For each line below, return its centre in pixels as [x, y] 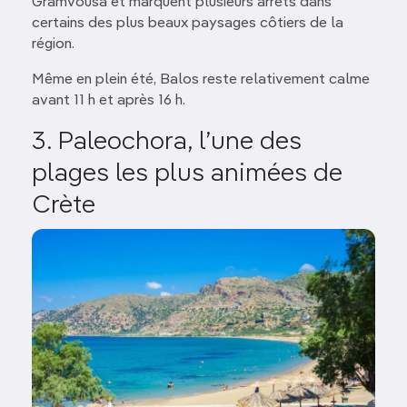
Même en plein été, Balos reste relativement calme [201, 79]
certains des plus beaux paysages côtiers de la [188, 23]
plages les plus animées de [187, 173]
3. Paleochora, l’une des [167, 141]
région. [53, 44]
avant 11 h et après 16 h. [109, 100]
